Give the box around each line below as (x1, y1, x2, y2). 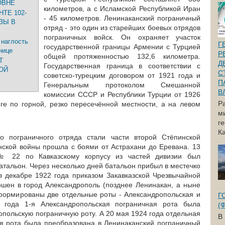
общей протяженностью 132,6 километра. (44, 52, 200, 60)
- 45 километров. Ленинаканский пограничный (44, 14, 200, 22)
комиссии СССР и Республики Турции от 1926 (44, 90, 200, 98)
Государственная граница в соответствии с (44, 62, 200, 70)
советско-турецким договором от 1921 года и (44, 71, 200, 79)
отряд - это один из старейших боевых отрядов (44, 24, 200, 32)
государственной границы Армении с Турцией (44, 43, 200, 51)
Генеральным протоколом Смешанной (44, 81, 200, 89)
